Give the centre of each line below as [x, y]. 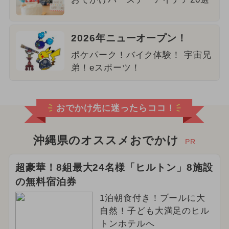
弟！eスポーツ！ [106, 68]
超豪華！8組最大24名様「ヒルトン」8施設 [114, 167]
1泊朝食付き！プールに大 [153, 198]
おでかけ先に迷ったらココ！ [116, 108]
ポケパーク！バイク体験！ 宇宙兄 [141, 55]
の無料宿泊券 [46, 181]
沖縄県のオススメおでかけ [106, 140]
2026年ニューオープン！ [129, 38]
